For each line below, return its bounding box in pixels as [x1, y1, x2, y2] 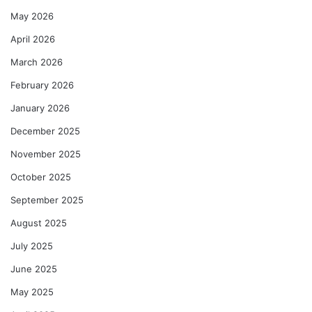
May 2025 [10, 286, 54, 297]
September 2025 [10, 194, 84, 205]
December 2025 [10, 125, 80, 136]
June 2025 [10, 263, 57, 274]
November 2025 [10, 148, 81, 159]
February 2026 [10, 79, 74, 91]
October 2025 [10, 171, 71, 182]
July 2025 [10, 240, 53, 251]
